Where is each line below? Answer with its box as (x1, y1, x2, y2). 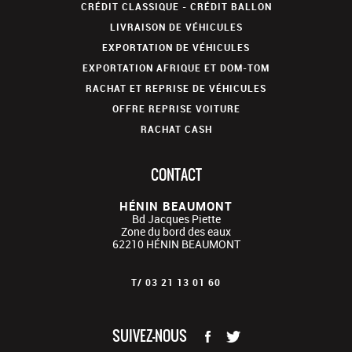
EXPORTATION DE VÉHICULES (102, 41, 250, 54)
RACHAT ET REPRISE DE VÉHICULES (86, 82, 266, 95)
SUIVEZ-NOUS (112, 325, 187, 347)
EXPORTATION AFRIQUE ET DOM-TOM (82, 61, 269, 75)
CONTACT (150, 164, 202, 186)
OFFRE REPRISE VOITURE (112, 102, 240, 115)
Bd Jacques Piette (131, 211, 221, 227)
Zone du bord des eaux (121, 224, 231, 240)
